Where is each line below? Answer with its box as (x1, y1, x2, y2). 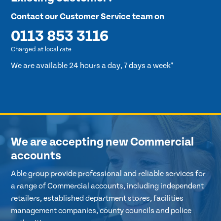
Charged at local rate (11, 46, 72, 54)
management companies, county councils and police (11, 206, 192, 215)
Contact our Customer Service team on (11, 11, 165, 22)
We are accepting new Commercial (11, 135, 194, 149)
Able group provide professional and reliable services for (11, 169, 206, 178)
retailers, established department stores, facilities (11, 193, 184, 203)
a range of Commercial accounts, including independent (11, 181, 204, 190)
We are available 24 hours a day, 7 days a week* (11, 61, 174, 71)
